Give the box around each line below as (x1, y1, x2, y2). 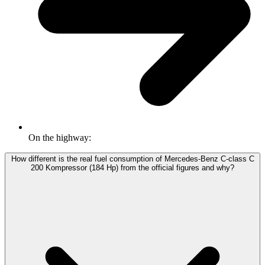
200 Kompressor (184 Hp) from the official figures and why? (31, 163, 234, 173)
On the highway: (28, 132, 91, 143)
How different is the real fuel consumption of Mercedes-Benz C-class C (11, 154, 254, 164)
